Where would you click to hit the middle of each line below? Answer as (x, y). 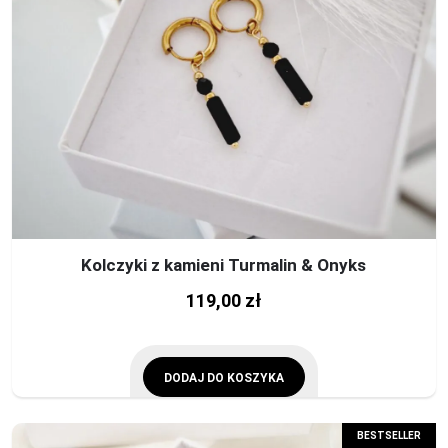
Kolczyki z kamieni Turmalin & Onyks (224, 264)
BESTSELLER (388, 436)
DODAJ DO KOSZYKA (223, 377)
